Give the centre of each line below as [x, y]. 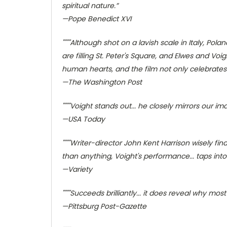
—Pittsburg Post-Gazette [104, 206]
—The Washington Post [102, 82]
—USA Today [83, 119]
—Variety [77, 169]
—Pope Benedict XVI [97, 18]
